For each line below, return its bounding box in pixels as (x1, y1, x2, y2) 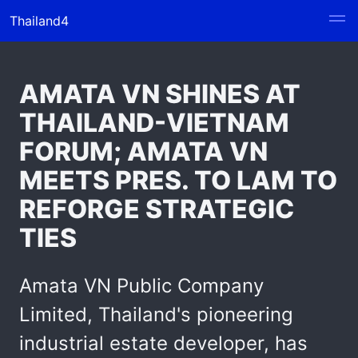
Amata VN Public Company (19, 274, 264, 297)
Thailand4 (10, 13, 69, 29)
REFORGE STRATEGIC (19, 193, 294, 225)
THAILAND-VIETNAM (19, 107, 289, 138)
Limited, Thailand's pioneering (19, 303, 293, 326)
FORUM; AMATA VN (19, 136, 268, 167)
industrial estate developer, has (19, 332, 308, 355)
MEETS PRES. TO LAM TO (19, 165, 337, 196)
